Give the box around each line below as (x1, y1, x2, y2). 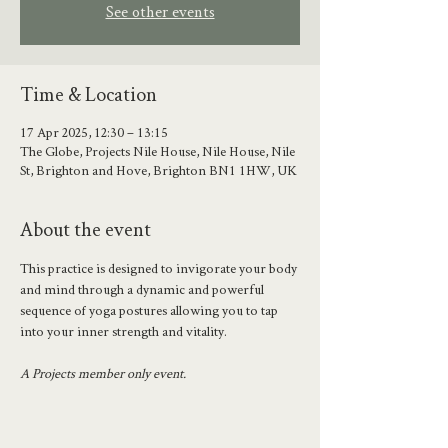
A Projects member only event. (20, 364, 186, 382)
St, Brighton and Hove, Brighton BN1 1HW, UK (20, 161, 297, 179)
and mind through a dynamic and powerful (20, 280, 267, 298)
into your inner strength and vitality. (20, 322, 227, 340)
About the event (20, 216, 151, 242)
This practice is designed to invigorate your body (20, 259, 300, 277)
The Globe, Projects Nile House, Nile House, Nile (20, 142, 295, 160)
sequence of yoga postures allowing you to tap (20, 301, 281, 319)
